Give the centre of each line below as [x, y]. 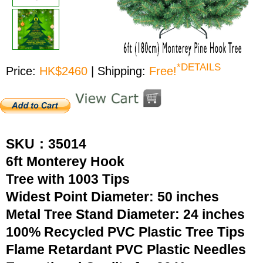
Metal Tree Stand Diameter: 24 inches [125, 214]
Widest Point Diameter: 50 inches [112, 197]
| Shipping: [120, 71]
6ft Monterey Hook [70, 161]
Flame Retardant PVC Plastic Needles [126, 249]
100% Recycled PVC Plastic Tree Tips [125, 232]
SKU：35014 [46, 144]
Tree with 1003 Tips [68, 179]
